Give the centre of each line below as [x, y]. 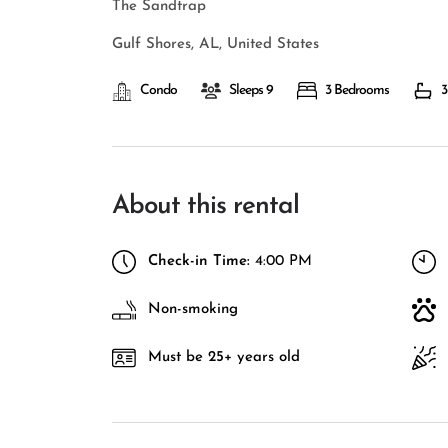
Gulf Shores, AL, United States [215, 44]
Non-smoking [193, 309]
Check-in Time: [199, 261]
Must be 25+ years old [224, 357]
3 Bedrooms [357, 90]
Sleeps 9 [251, 90]
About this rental [205, 206]
